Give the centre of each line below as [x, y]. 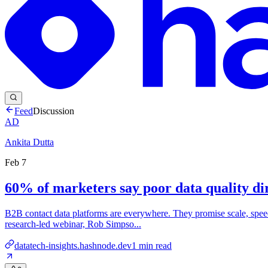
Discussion [54, 111]
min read [154, 245]
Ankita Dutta [29, 142]
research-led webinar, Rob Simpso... [73, 224]
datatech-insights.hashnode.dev [73, 245]
